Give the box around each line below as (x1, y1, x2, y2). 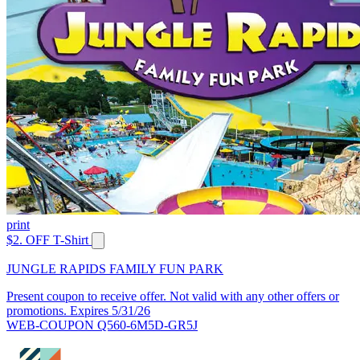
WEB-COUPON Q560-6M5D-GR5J (6, 318, 198, 333)
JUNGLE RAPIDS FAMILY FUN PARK (6, 262, 223, 276)
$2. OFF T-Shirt (6, 233, 88, 247)
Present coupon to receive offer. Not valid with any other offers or (6, 289, 339, 304)
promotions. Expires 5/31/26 (6, 304, 150, 318)
